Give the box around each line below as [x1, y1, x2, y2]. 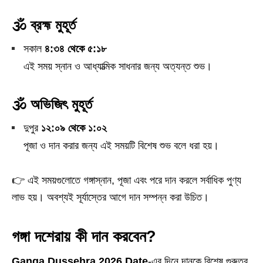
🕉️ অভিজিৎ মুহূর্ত [12, 96, 92, 112]
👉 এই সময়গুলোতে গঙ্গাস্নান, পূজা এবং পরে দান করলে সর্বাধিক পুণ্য [12, 174, 241, 186]
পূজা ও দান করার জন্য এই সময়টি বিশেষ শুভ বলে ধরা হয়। [23, 140, 219, 151]
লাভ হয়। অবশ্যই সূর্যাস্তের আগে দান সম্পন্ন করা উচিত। [12, 191, 209, 203]
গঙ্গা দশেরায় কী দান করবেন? [12, 228, 156, 245]
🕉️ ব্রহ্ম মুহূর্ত [12, 17, 76, 33]
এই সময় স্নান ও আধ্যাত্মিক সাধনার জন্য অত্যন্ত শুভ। [23, 60, 212, 72]
